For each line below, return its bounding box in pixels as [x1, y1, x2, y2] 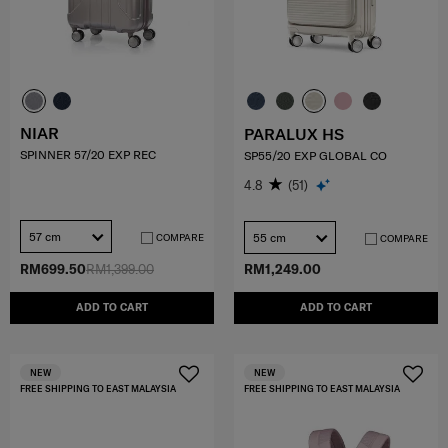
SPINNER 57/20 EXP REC [20, 147, 156, 163]
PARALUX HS [244, 124, 344, 145]
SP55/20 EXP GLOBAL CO [244, 148, 387, 164]
